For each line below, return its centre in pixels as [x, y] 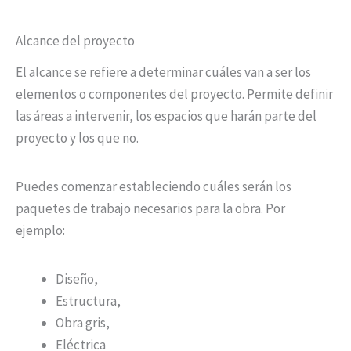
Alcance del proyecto [75, 40]
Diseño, [77, 279]
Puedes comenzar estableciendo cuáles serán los [154, 186]
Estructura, [88, 300]
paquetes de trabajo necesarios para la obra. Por [150, 208]
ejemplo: [40, 230]
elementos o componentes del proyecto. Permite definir [174, 94]
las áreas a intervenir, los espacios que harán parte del [166, 116]
